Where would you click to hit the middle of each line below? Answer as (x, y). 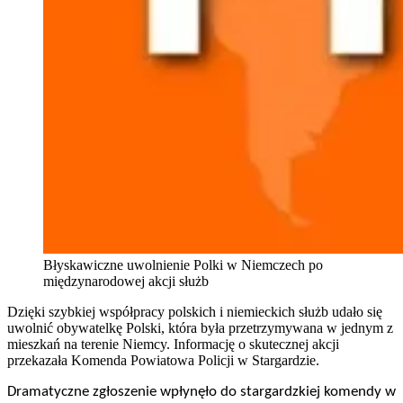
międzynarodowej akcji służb (126, 282)
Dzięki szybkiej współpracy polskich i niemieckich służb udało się (195, 312)
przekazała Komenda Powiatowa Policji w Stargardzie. (163, 361)
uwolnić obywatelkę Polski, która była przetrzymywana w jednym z (200, 328)
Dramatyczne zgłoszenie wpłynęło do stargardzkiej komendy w (201, 392)
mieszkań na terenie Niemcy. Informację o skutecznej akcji (173, 345)
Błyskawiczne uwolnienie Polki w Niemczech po (183, 265)
